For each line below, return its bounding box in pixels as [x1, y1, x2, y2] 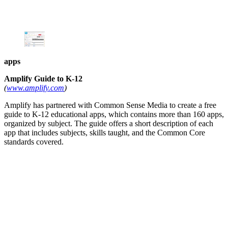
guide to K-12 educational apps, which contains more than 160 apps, [4, 110, 224, 119]
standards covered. [4, 137, 64, 147]
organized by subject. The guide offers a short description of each [4, 119, 213, 128]
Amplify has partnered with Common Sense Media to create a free [4, 101, 216, 110]
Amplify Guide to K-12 [4, 74, 82, 83]
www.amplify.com [7, 83, 64, 93]
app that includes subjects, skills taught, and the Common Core [4, 128, 205, 137]
